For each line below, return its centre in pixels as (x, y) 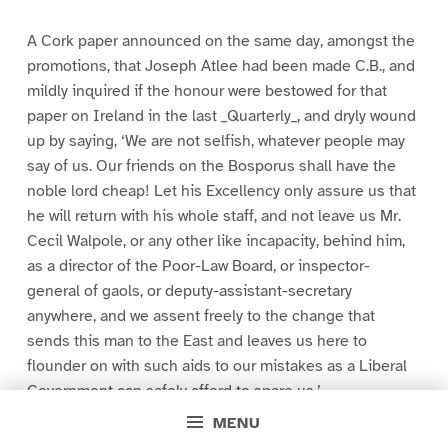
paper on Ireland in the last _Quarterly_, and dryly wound (221, 115)
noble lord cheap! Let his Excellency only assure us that (221, 190)
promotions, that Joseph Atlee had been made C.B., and (220, 65)
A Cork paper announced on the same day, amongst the (220, 40)
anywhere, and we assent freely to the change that (200, 315)
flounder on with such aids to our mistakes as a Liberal (216, 365)
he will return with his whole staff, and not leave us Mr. (213, 215)
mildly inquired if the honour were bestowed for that (206, 90)
